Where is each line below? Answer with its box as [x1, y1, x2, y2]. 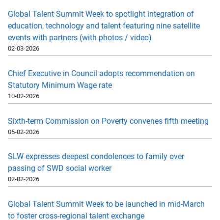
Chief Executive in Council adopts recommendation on [8, 68, 195, 78]
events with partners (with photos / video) [8, 33, 152, 43]
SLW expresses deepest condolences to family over [8, 152, 184, 162]
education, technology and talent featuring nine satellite [8, 21, 200, 31]
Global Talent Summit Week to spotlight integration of [8, 9, 194, 19]
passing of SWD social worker [8, 164, 111, 173]
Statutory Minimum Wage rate [8, 80, 112, 90]
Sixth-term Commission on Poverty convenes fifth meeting [8, 116, 209, 126]
